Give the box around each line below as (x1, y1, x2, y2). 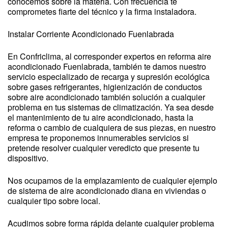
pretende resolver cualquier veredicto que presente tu (8, 142, 199, 154)
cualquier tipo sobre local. (8, 195, 100, 207)
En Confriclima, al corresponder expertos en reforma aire (8, 50, 211, 62)
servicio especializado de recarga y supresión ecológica (8, 71, 210, 82)
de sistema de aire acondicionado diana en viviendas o (8, 185, 206, 196)
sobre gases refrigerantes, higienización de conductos (8, 81, 202, 93)
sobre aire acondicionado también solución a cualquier (8, 91, 205, 103)
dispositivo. (8, 152, 48, 164)
